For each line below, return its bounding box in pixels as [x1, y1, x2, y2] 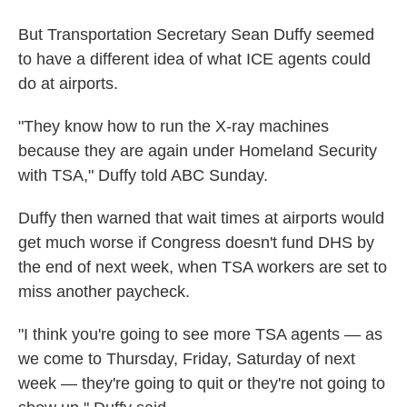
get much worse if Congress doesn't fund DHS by [18, 233, 374, 252]
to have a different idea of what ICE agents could [18, 50, 371, 68]
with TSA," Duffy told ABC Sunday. [18, 166, 268, 184]
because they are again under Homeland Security [18, 142, 377, 160]
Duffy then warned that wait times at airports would [18, 209, 384, 227]
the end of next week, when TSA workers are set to [18, 258, 387, 276]
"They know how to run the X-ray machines [18, 117, 329, 135]
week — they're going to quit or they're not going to [18, 374, 385, 392]
